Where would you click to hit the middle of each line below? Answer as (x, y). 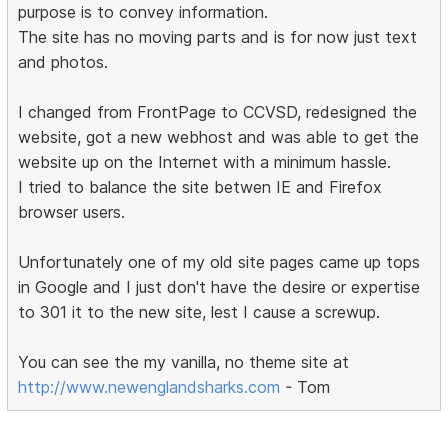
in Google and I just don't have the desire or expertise (219, 286)
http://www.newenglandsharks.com (149, 386)
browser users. (72, 211)
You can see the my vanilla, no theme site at (184, 361)
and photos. (63, 61)
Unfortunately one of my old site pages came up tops (219, 261)
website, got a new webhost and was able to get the (219, 136)
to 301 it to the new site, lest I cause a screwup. (199, 311)
